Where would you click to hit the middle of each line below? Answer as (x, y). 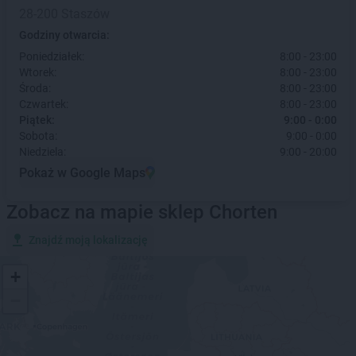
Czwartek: (44, 104)
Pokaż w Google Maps (82, 172)
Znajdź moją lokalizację (88, 240)
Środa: (35, 88)
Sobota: (38, 136)
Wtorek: (38, 72)
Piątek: (37, 120)
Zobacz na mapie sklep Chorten (142, 212)
